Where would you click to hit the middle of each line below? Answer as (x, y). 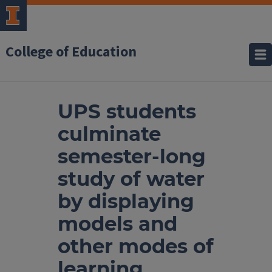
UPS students (127, 111)
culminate (109, 134)
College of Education (71, 52)
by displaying (126, 201)
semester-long (132, 156)
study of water (131, 179)
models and (117, 224)
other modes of (136, 246)
